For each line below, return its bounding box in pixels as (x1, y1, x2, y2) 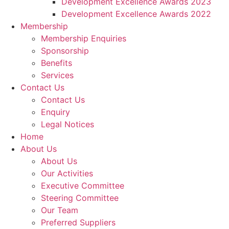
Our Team (41, 205, 78, 215)
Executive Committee (41, 180, 124, 191)
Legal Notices (41, 119, 94, 129)
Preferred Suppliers (41, 217, 116, 227)
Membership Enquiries (41, 33, 126, 43)
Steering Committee (41, 193, 119, 203)
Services (41, 70, 74, 80)
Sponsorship (41, 45, 89, 56)
